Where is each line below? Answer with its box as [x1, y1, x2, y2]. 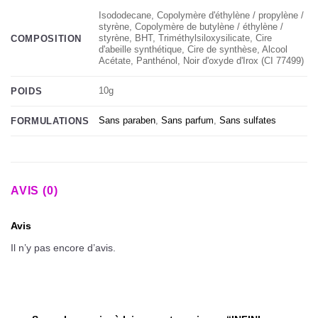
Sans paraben [99, 115, 156, 126]
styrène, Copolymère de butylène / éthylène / [99, 21, 284, 33]
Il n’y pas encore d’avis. [11, 241, 116, 253]
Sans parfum [161, 115, 214, 126]
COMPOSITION [11, 33, 82, 44]
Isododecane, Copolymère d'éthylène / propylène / [99, 10, 305, 21]
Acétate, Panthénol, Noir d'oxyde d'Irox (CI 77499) [99, 55, 305, 67]
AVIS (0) [11, 184, 58, 197]
